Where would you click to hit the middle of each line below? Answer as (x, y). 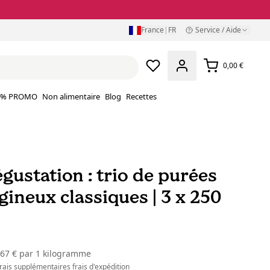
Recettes (141, 97)
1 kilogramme (62, 254)
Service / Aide (218, 30)
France (153, 30)
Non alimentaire (71, 97)
